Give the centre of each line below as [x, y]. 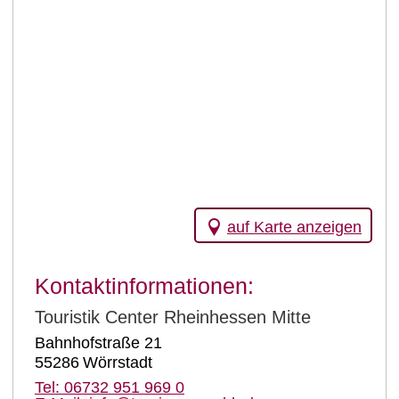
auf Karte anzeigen [294, 227]
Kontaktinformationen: [144, 285]
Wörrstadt [118, 362]
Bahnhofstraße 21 [98, 342]
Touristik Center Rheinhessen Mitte [173, 317]
